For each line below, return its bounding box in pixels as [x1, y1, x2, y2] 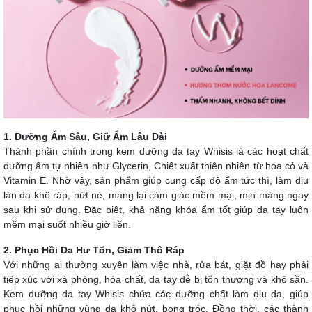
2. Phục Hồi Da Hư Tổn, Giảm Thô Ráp [3, 244, 185, 256]
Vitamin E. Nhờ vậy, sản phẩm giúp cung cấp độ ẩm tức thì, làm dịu [3, 174, 309, 186]
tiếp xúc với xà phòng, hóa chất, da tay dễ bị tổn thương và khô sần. [3, 273, 309, 285]
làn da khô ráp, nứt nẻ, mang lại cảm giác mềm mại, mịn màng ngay [3, 189, 309, 201]
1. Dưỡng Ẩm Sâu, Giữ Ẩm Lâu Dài [3, 130, 167, 142]
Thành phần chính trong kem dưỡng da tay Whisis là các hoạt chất [3, 145, 309, 157]
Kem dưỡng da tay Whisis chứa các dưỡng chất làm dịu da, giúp [3, 288, 309, 299]
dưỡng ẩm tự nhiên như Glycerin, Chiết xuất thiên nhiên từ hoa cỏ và [3, 159, 309, 171]
